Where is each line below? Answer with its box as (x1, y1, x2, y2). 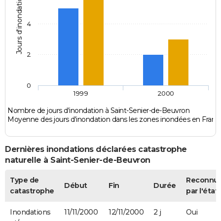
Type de (10, 175, 39, 184)
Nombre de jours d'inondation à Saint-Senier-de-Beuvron (7, 106, 190, 115)
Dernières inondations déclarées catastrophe (5, 145, 187, 154)
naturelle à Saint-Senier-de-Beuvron (5, 155, 150, 165)
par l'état (186, 186, 218, 195)
